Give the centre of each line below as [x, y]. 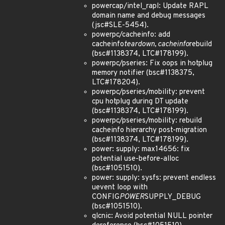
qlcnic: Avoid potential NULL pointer [152, 216]
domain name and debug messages [149, 16]
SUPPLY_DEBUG [173, 197]
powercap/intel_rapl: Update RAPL [150, 6]
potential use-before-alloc [135, 159]
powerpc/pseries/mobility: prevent [148, 92]
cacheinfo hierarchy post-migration [149, 130]
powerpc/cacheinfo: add [131, 35]
